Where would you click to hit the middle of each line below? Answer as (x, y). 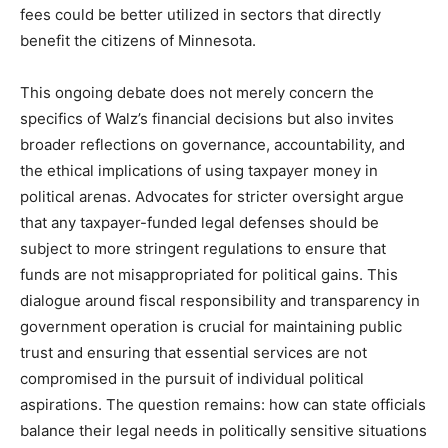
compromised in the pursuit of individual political (192, 378)
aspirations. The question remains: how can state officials (223, 404)
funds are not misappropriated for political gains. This (209, 274)
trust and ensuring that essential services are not (193, 352)
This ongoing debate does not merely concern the (197, 92)
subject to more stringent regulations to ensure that (203, 248)
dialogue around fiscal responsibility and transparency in (220, 300)
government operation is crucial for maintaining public (211, 326)
